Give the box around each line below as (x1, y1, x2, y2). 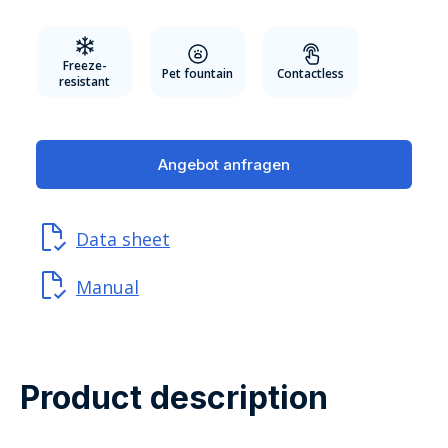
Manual (76, 274, 139, 299)
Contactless (277, 64, 344, 82)
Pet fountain (162, 64, 233, 82)
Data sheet (76, 226, 170, 251)
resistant (59, 72, 110, 90)
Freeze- (62, 56, 107, 74)
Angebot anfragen (158, 154, 290, 174)
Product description (20, 377, 328, 417)
